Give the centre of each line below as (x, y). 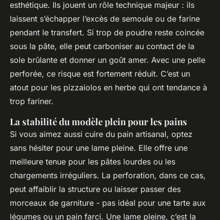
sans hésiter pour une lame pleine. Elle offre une (99, 148)
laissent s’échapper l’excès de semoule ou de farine (105, 18)
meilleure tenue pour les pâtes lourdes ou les (93, 161)
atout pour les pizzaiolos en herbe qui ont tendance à (109, 87)
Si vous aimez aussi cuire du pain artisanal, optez (101, 134)
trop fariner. (32, 101)
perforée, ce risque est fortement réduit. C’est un (100, 73)
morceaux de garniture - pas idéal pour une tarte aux (108, 203)
